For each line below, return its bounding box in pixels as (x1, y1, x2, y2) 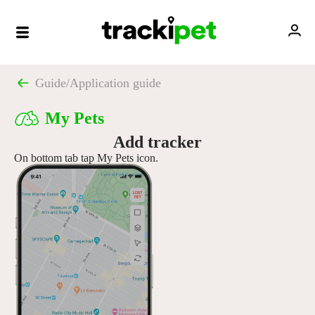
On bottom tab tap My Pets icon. (14, 152, 158, 164)
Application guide (70, 76, 161, 90)
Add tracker (113, 133, 202, 151)
